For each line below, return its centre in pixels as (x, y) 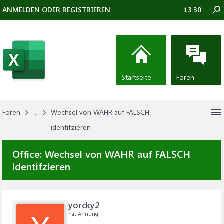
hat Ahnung (83, 214)
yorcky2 (84, 205)
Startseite (136, 77)
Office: (29, 154)
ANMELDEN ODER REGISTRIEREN (56, 10)
